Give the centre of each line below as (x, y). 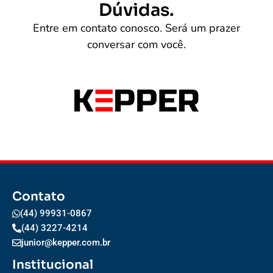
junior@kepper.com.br (66, 242)
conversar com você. (136, 44)
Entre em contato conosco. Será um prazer (136, 28)
